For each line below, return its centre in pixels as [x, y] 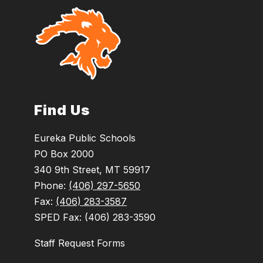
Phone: [52, 186]
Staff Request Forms [80, 243]
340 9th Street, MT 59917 [92, 170]
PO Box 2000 [64, 154]
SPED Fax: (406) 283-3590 [95, 218]
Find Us [62, 110]
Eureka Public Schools [85, 138]
